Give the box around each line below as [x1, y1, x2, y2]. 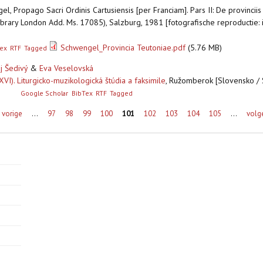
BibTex [71, 89, 93, 98]
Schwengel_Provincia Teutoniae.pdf [60, 42, 186, 53]
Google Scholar [21, 89, 69, 98]
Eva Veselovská [39, 63, 93, 74]
